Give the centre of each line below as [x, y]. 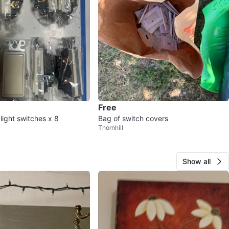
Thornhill [111, 128]
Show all [197, 162]
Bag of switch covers [133, 119]
